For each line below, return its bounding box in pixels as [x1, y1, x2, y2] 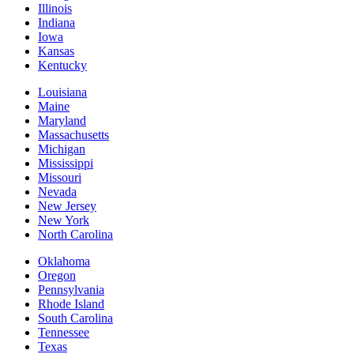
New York [38, 213, 89, 228]
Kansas [38, 44, 74, 58]
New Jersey [38, 199, 96, 213]
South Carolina [38, 311, 113, 326]
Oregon [38, 269, 76, 283]
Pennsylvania [38, 283, 104, 297]
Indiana [38, 16, 75, 30]
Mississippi [38, 156, 93, 171]
